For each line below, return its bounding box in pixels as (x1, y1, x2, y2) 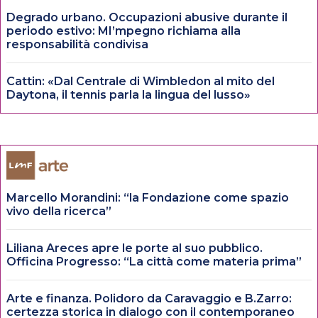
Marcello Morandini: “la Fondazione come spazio (6, 190, 289, 204)
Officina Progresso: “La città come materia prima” (6, 254, 302, 268)
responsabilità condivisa (6, 37, 148, 51)
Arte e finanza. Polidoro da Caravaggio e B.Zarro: (6, 291, 292, 305)
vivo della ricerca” (6, 204, 111, 218)
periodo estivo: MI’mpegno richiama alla (6, 23, 241, 38)
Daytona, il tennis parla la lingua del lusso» (6, 87, 251, 102)
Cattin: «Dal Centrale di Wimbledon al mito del (6, 74, 275, 88)
